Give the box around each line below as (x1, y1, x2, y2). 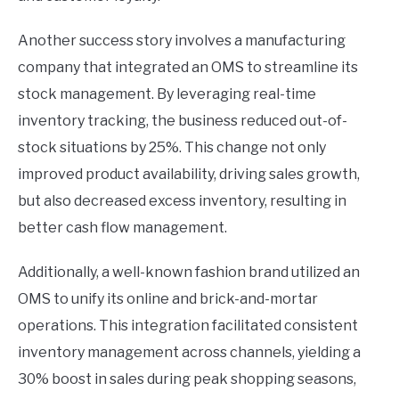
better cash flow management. (18, 219, 227, 237)
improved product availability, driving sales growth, (18, 166, 360, 183)
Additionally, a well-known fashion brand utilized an (18, 264, 360, 281)
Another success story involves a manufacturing (18, 32, 346, 50)
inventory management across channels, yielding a (18, 344, 361, 362)
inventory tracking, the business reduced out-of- (18, 112, 347, 130)
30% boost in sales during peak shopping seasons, (18, 370, 356, 388)
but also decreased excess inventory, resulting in (18, 192, 346, 210)
